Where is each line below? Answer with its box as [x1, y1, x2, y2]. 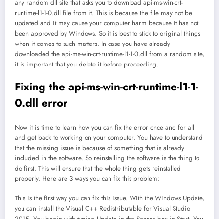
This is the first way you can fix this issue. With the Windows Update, [15, 193, 204, 203]
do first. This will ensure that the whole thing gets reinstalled [15, 163, 181, 173]
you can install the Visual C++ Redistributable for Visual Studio [15, 203, 190, 213]
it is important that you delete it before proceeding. [15, 60, 158, 69]
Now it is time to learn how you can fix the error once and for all [15, 122, 194, 132]
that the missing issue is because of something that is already [15, 143, 184, 153]
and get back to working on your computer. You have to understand [15, 132, 203, 142]
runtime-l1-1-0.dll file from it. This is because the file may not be [15, 8, 192, 18]
